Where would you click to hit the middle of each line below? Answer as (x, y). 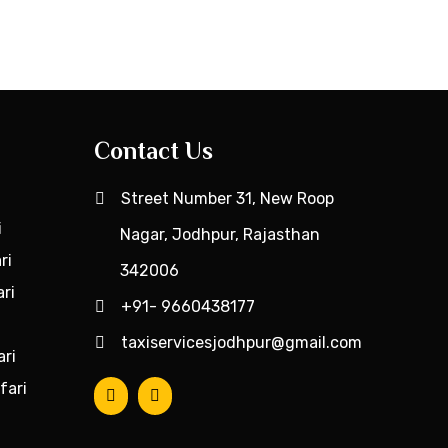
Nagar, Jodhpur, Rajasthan (219, 234)
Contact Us (153, 150)
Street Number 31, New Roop (228, 198)
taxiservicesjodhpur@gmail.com (242, 342)
